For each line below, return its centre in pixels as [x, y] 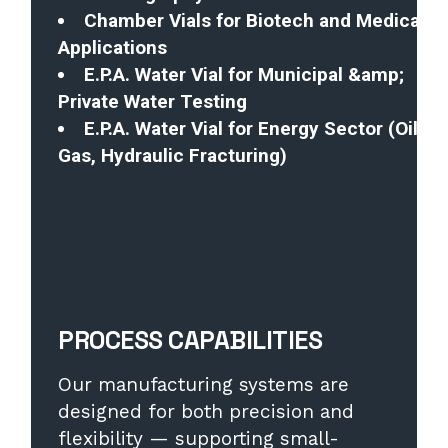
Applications [113, 47]
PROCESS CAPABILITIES [190, 340]
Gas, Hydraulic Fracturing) [173, 155]
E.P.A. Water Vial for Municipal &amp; [244, 74]
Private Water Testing [153, 101]
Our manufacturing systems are [204, 384]
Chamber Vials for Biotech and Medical [255, 20]
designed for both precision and [206, 411]
